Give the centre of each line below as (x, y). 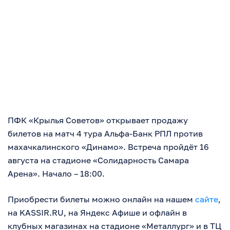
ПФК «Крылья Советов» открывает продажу (98, 120)
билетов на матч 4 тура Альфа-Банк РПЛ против (105, 134)
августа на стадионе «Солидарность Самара (98, 160)
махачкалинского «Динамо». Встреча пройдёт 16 (108, 147)
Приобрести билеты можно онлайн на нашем (101, 199)
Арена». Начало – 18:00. (56, 174)
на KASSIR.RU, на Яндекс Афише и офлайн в (97, 213)
